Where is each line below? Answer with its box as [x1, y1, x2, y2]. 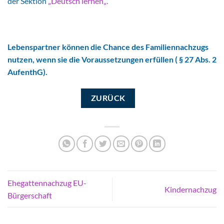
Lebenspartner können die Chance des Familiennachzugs [7, 41, 208, 51]
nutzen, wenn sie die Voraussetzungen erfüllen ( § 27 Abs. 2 [7, 54, 216, 64]
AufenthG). [7, 66, 47, 76]
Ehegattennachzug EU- [7, 178, 86, 188]
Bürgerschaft [7, 190, 52, 200]
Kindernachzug [164, 184, 216, 194]
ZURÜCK [90, 93, 125, 102]
